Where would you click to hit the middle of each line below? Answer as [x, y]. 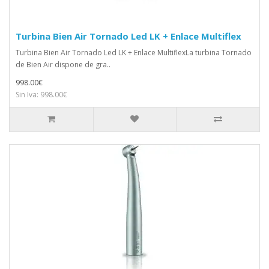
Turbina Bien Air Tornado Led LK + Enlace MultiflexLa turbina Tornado [134, 52]
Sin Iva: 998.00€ [41, 94]
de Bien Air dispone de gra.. [63, 64]
